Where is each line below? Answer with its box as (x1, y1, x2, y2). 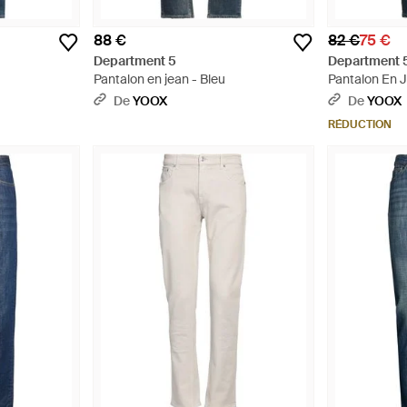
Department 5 (93, 53, 176, 70)
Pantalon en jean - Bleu (93, 71, 225, 88)
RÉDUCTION (328, 117, 392, 133)
